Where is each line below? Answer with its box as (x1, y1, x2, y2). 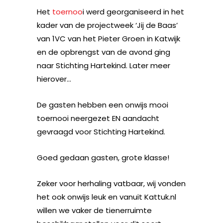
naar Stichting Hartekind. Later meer (37, 60, 170, 71)
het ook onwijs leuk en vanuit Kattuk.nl (37, 191, 176, 202)
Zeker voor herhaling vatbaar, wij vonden (37, 178, 186, 189)
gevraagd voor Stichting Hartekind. (37, 126, 165, 137)
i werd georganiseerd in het (83, 6, 184, 17)
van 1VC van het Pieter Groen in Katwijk (37, 33, 180, 44)
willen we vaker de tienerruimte (37, 205, 152, 216)
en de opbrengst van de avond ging (37, 46, 170, 57)
